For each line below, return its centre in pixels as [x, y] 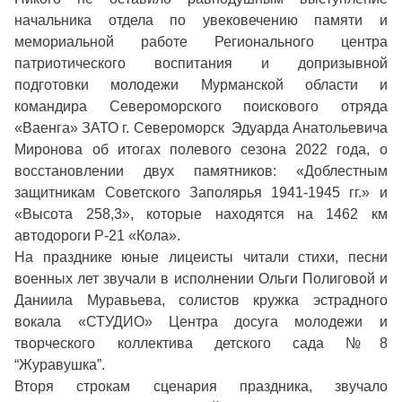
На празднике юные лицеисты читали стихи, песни [201, 258]
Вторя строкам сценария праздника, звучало [201, 387]
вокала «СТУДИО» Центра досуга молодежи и [201, 322]
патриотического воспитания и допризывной [201, 64]
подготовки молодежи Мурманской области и [201, 85]
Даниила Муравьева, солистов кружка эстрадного [201, 301]
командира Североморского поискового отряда [201, 107]
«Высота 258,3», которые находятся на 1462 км [201, 214]
